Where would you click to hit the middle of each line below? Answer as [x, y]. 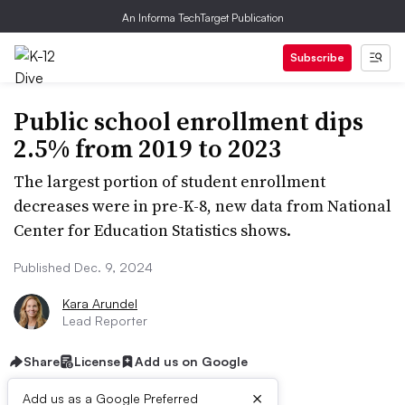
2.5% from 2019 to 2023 [148, 148]
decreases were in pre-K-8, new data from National [202, 206]
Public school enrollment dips [188, 121]
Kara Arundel [100, 303]
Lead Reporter [105, 320]
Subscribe [317, 57]
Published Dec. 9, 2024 [83, 267]
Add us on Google [191, 361]
